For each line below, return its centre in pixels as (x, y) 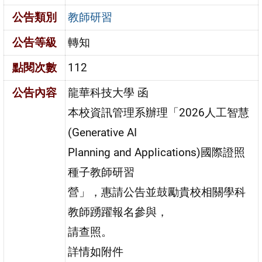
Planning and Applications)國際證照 (157, 152)
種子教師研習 (101, 172)
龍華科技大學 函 (108, 92)
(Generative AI (103, 132)
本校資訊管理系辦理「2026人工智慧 (159, 112)
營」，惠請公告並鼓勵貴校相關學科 (157, 192)
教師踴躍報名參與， (118, 212)
